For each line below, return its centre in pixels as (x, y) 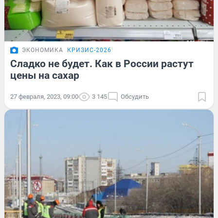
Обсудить (135, 96)
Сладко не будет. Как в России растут (102, 64)
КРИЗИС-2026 (89, 50)
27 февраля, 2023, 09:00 (44, 96)
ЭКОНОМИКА (43, 50)
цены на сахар (45, 75)
